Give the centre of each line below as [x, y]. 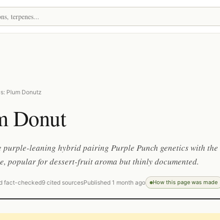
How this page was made [185, 182]
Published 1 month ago [114, 182]
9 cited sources [63, 182]
